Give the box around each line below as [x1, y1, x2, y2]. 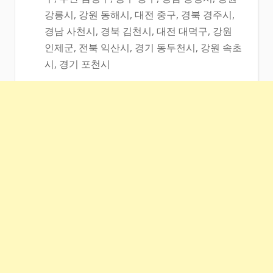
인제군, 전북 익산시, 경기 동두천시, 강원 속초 [44, 41, 242, 55]
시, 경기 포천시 [44, 57, 110, 71]
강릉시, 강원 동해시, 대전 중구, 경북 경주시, [44, 8, 235, 22]
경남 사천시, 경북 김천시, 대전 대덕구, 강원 [44, 24, 232, 38]
